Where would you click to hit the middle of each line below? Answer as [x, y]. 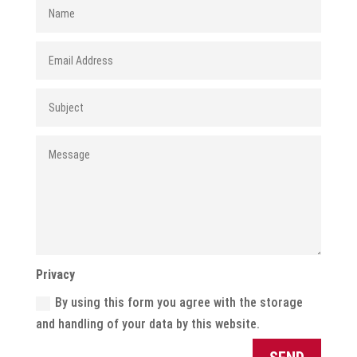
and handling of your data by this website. [148, 324]
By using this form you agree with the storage [179, 302]
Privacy [56, 274]
